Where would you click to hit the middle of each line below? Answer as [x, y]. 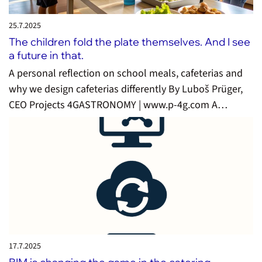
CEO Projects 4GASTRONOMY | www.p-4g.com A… [118, 105]
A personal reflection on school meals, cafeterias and [126, 74]
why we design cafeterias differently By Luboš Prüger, [126, 89]
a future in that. [46, 55]
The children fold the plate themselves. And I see [130, 42]
